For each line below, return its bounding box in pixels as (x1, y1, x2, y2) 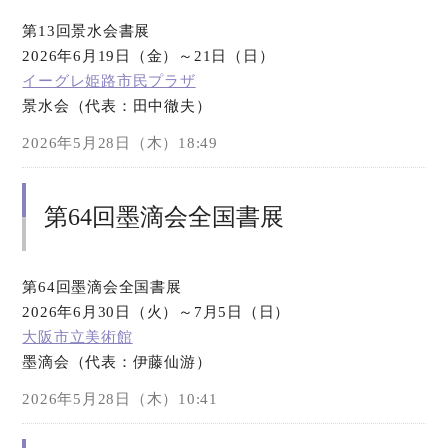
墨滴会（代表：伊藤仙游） (22, 354, 212, 370)
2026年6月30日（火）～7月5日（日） (22, 304, 291, 320)
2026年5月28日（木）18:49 (22, 135, 218, 151)
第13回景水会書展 (22, 23, 151, 39)
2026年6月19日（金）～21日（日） (22, 48, 275, 64)
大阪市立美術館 (22, 329, 133, 345)
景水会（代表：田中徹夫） (22, 98, 212, 114)
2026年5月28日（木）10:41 (22, 391, 218, 407)
